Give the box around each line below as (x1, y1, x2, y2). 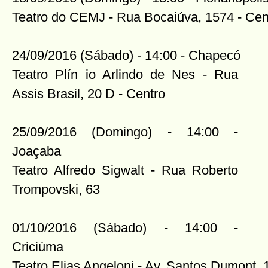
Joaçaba (12, 144, 61, 159)
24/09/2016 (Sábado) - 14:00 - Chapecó (12, 48, 240, 63)
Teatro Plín (12, 67, 86, 82)
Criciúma (12, 239, 63, 254)
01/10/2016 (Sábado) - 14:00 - (12, 220, 238, 235)
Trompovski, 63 (12, 182, 100, 197)
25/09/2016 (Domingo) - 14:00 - (12, 124, 238, 139)
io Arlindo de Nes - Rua (85, 67, 239, 82)
